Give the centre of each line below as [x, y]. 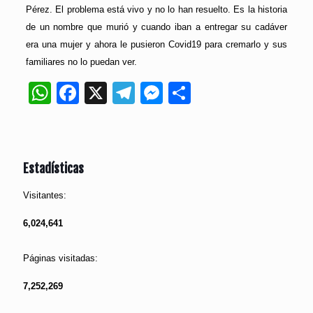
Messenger [218, 93]
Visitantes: [45, 196]
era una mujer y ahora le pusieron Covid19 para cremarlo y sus [156, 45]
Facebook [128, 93]
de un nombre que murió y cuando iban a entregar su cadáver [156, 27]
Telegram [181, 93]
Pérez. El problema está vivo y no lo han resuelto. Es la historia [156, 10]
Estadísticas [53, 169]
